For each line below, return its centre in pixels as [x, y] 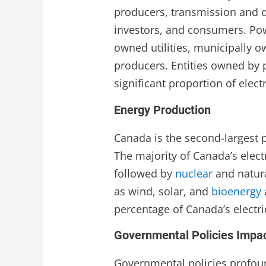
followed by [145, 173]
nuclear [194, 173]
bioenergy [237, 191]
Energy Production [163, 110]
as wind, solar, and [163, 191]
